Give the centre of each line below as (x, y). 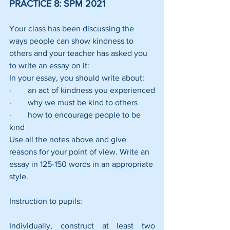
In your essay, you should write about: (77, 78)
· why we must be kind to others (73, 102)
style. (19, 176)
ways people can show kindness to (72, 41)
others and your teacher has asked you (79, 53)
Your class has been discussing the (73, 28)
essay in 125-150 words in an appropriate (82, 164)
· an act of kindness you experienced (82, 90)
